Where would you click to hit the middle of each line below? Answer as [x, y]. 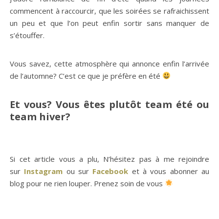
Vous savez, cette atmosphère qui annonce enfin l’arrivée [109, 63]
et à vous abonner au [169, 171]
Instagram [44, 171]
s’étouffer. [27, 35]
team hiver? [40, 116]
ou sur [78, 171]
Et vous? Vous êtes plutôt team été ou [109, 104]
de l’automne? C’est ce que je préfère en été [86, 76]
